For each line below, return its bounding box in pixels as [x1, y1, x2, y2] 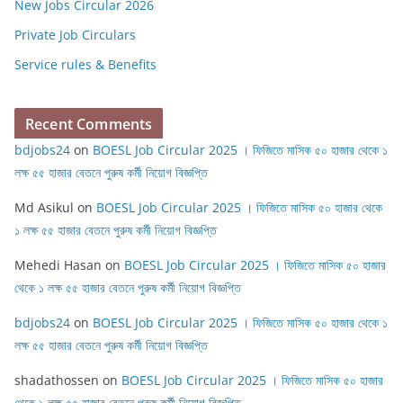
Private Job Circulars [14, 26, 136, 43]
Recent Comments [25, 114, 153, 134]
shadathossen [14, 372, 99, 389]
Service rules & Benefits [14, 56, 157, 73]
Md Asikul [14, 199, 74, 216]
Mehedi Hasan [14, 256, 102, 273]
